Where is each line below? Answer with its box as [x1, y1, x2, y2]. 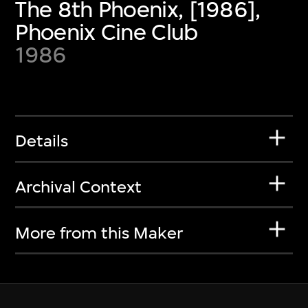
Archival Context [15, 177, 142, 197]
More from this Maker [15, 223, 184, 243]
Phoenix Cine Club [15, 18, 198, 45]
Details [15, 131, 69, 151]
